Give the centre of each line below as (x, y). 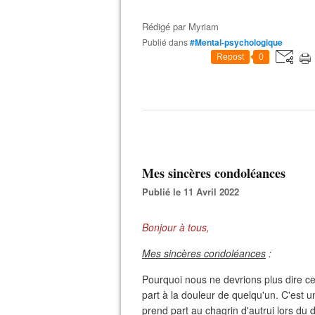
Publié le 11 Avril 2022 (194, 192)
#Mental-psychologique (236, 42)
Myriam (204, 26)
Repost (230, 57)
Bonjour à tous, (176, 227)
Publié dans (168, 42)
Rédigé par (165, 26)
